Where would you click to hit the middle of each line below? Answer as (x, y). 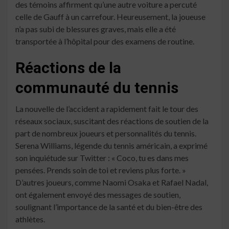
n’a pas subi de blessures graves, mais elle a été (96, 29)
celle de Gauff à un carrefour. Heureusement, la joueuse (110, 16)
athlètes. (30, 219)
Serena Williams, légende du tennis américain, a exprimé (111, 145)
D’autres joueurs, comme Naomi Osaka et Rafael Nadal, (112, 182)
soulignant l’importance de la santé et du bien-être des (109, 207)
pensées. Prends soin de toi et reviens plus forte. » (101, 170)
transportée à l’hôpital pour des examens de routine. (105, 41)
